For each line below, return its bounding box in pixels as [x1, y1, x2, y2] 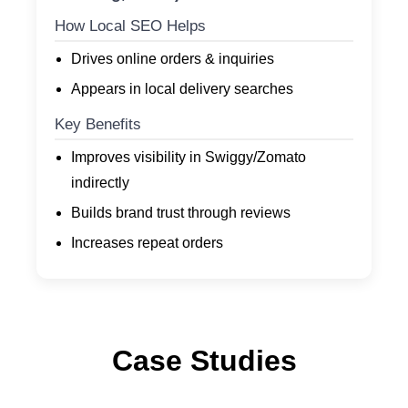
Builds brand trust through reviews [71, 205, 291, 221]
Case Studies [111, 344, 297, 378]
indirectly [71, 175, 129, 191]
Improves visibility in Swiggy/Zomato [71, 149, 306, 166]
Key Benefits [55, 116, 141, 134]
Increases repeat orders [71, 235, 223, 251]
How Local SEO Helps [55, 17, 206, 36]
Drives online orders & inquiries [71, 51, 274, 67]
